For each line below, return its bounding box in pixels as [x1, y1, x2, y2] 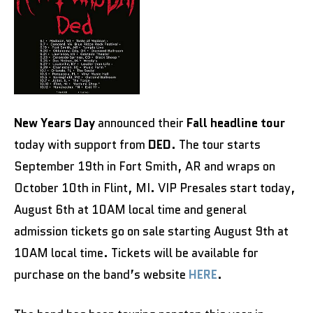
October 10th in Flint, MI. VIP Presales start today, [14, 179, 296, 196]
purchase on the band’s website [14, 265, 189, 283]
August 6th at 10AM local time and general [14, 201, 247, 218]
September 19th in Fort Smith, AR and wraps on [14, 157, 275, 175]
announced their [98, 114, 187, 131]
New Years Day [14, 114, 98, 131]
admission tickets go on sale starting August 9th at [14, 222, 289, 240]
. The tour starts [171, 136, 261, 153]
